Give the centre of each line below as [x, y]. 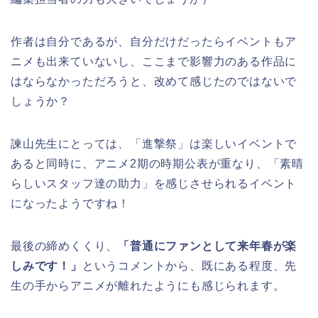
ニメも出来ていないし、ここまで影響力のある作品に [154, 61]
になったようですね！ [71, 203]
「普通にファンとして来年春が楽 [208, 246]
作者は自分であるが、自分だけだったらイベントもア [154, 41]
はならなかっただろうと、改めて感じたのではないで [154, 81]
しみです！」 [46, 265]
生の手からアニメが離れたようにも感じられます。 [148, 285]
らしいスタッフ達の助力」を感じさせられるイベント [154, 183]
